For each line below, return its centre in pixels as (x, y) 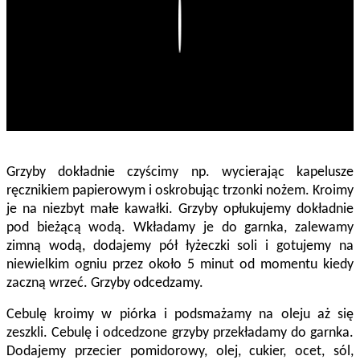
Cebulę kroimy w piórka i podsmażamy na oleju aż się (180, 315)
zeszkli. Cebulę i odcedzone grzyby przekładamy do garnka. (180, 333)
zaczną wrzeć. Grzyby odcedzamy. (105, 284)
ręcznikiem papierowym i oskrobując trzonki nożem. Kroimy (180, 191)
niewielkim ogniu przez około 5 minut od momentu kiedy (180, 265)
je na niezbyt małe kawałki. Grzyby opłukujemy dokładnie (180, 210)
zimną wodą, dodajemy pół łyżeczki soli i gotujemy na (180, 247)
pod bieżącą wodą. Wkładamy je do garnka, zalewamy (180, 228)
